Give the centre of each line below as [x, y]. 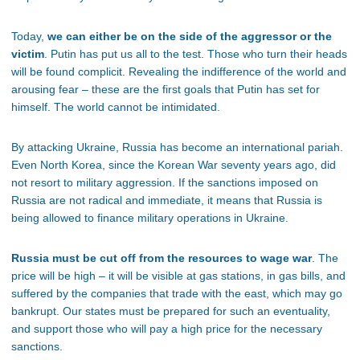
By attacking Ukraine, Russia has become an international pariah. [177, 147]
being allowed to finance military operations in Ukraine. [150, 218]
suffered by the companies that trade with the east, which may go [177, 294]
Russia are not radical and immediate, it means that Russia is [167, 200]
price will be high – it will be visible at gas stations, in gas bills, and [178, 276]
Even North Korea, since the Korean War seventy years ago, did [174, 165]
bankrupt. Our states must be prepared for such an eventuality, [171, 311]
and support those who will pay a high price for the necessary [167, 329]
